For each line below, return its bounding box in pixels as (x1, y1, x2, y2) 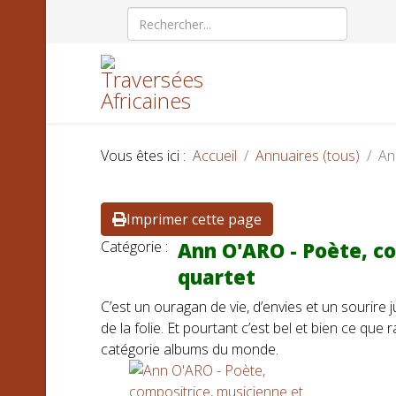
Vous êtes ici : (101, 146, 193, 165)
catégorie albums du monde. (101, 339, 278, 359)
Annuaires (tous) (255, 146, 360, 165)
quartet (178, 263, 255, 290)
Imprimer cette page (126, 209, 262, 229)
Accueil (193, 146, 237, 165)
